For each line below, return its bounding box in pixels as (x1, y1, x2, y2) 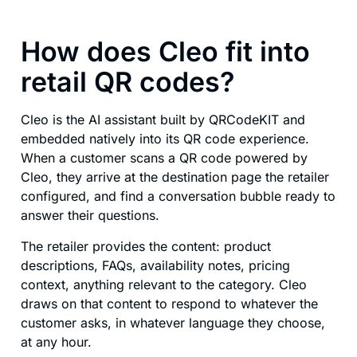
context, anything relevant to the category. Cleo (21, 276, 307, 292)
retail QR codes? (21, 65, 234, 99)
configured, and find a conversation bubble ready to (21, 188, 335, 205)
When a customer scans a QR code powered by (21, 150, 308, 167)
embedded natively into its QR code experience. (21, 131, 309, 147)
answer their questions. (21, 207, 159, 224)
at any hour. (21, 333, 92, 350)
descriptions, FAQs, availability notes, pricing (21, 257, 290, 273)
